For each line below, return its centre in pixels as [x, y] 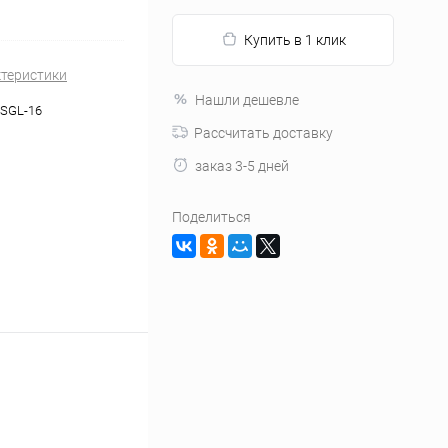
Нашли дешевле [247, 100]
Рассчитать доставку [263, 133]
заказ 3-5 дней [242, 166]
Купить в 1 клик [294, 40]
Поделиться [211, 217]
